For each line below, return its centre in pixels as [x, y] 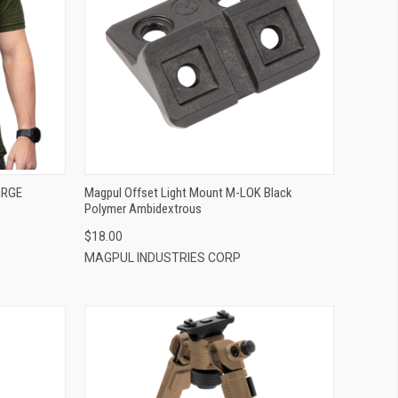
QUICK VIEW [209, 35]
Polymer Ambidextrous [143, 208]
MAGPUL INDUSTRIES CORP [162, 257]
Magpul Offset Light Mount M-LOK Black [188, 192]
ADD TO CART [209, 63]
